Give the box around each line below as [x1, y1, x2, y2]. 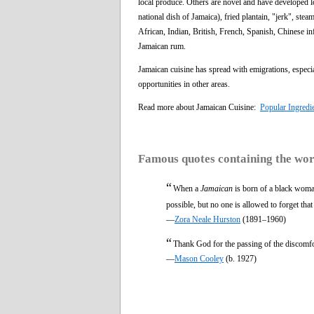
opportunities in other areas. [138, 78, 230, 89]
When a [173, 183, 200, 193]
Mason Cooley [175, 253, 224, 264]
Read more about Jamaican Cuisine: [138, 102, 260, 112]
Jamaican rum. [138, 41, 186, 51]
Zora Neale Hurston [175, 214, 240, 224]
